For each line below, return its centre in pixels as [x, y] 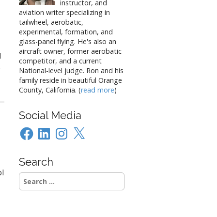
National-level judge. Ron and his [71, 70]
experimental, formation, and [66, 32]
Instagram [70, 129]
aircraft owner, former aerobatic [70, 51]
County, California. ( [50, 90]
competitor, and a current [60, 61]
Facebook [34, 129]
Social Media [50, 115]
